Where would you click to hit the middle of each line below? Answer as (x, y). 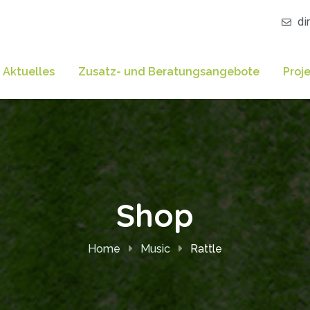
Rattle (206, 249)
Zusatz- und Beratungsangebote (169, 72)
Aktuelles (29, 72)
